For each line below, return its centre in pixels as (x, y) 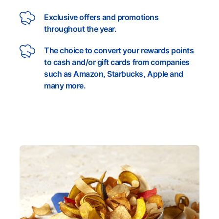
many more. (65, 85)
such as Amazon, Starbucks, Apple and (114, 74)
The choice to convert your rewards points (119, 50)
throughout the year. (80, 29)
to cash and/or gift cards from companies (117, 62)
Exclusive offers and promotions (101, 17)
